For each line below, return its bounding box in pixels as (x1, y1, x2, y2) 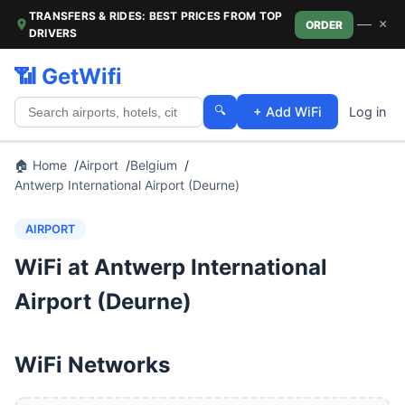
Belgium (130, 157, 177, 173)
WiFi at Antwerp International (14, 254, 327, 280)
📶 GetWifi (14, 63, 122, 89)
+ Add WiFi (253, 104, 322, 119)
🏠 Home (14, 157, 67, 173)
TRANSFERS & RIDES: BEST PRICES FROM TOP (29, 9, 283, 23)
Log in (349, 104, 386, 119)
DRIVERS (29, 26, 78, 40)
